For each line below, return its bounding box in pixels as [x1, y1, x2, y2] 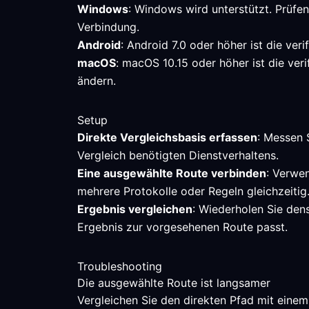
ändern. [77, 74, 116, 88]
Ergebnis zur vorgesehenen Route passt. [77, 220, 288, 234]
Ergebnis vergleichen [77, 202, 192, 216]
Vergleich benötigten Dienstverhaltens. [77, 148, 279, 162]
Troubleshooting [77, 259, 162, 273]
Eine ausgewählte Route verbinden [77, 166, 266, 180]
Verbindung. [77, 20, 139, 34]
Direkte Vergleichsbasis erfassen [77, 130, 257, 144]
